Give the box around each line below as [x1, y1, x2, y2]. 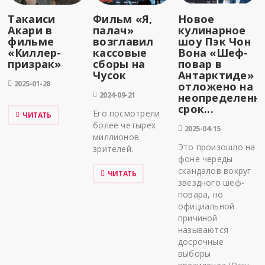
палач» [93, 23, 134, 38]
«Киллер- [8, 46, 62, 60]
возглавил [93, 34, 154, 49]
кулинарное [178, 23, 246, 38]
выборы [178, 248, 211, 260]
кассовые [93, 46, 147, 60]
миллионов [93, 131, 140, 143]
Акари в [8, 23, 53, 38]
